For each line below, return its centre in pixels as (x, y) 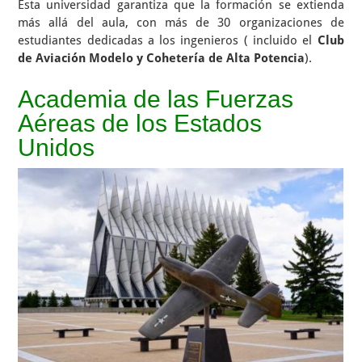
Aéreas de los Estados (140, 123)
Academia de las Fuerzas (156, 99)
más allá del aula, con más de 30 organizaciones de (181, 23)
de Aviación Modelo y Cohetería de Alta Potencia (162, 58)
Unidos (57, 147)
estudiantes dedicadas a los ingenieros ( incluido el (168, 40)
